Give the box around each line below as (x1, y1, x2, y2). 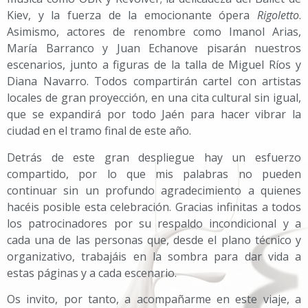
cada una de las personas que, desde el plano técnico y (7, 232, 301, 247)
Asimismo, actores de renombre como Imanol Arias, (7, 24, 301, 40)
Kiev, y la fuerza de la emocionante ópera (7, 8, 257, 23)
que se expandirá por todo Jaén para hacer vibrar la (7, 107, 301, 122)
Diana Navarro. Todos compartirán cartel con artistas (7, 74, 301, 89)
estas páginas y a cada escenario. (7, 265, 177, 280)
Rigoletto (257, 8, 299, 23)
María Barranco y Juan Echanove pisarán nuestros (7, 41, 301, 56)
